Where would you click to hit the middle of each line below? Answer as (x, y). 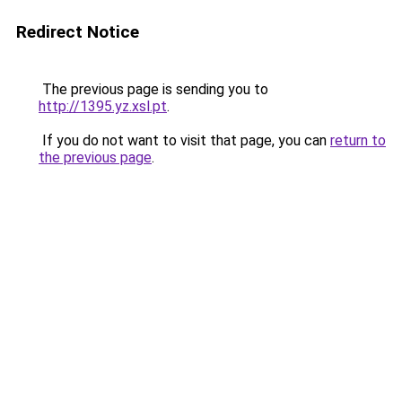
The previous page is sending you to (153, 89)
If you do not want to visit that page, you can (184, 140)
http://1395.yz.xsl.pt (103, 106)
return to (358, 140)
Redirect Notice (78, 32)
